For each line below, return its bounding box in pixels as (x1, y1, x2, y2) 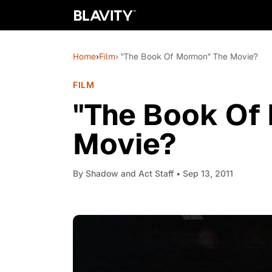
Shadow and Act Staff (86, 168, 174, 178)
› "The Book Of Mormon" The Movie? (115, 51, 258, 62)
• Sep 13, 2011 (174, 168, 233, 178)
